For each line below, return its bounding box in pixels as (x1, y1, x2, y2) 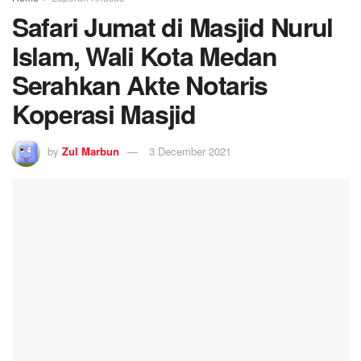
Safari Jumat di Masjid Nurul (12, 8, 334, 46)
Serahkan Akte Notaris (12, 66, 268, 104)
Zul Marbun (62, 143, 119, 159)
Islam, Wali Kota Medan (12, 37, 277, 75)
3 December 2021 (149, 143, 231, 159)
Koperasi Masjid (12, 95, 196, 133)
